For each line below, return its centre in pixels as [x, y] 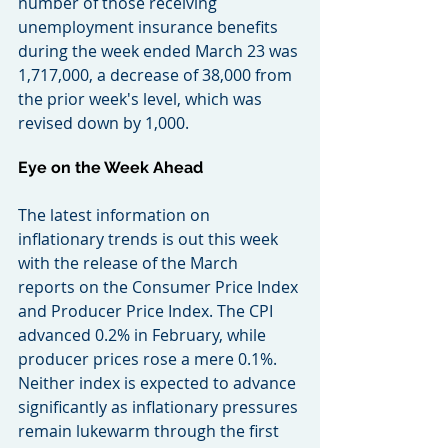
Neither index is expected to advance [159, 382]
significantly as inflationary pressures [160, 406]
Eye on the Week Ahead [110, 167]
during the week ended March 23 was [160, 50]
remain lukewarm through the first [150, 430]
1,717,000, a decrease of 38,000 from [157, 74]
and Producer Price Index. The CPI [147, 310]
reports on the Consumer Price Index [160, 286]
